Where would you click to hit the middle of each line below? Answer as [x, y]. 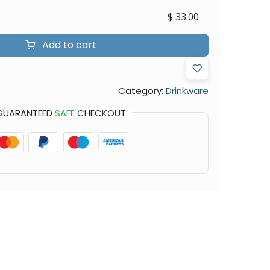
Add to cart [68, 45]
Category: [140, 90]
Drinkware [187, 90]
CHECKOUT [100, 113]
